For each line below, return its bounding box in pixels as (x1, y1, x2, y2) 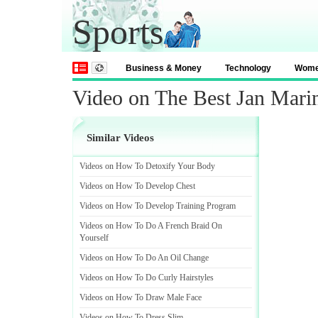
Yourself (79, 233, 109, 243)
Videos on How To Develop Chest (79, 181, 195, 191)
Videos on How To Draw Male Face (79, 292, 202, 302)
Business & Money (126, 63, 202, 73)
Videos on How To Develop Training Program (79, 201, 236, 211)
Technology (225, 63, 271, 73)
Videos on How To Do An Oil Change (79, 253, 209, 263)
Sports (72, 12, 163, 52)
